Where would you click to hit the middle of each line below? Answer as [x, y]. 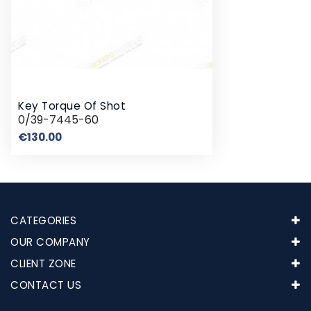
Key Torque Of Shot [72, 106]
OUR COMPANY [50, 242]
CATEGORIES [43, 220]
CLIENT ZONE [43, 263]
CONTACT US [46, 285]
